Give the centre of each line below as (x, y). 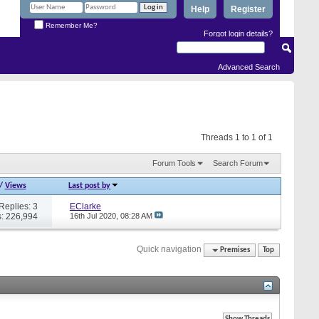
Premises (235, 250)
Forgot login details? (238, 33)
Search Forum (238, 163)
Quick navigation (169, 249)
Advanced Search (249, 67)
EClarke (85, 206)
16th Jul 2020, (95, 215)
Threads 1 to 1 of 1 (237, 137)
